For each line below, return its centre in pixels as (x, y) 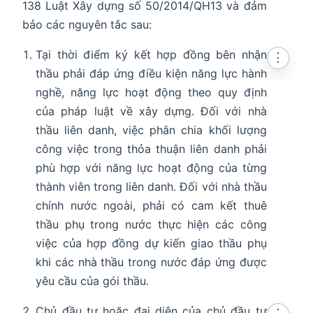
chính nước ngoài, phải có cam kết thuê (151, 206)
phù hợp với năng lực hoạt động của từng (151, 168)
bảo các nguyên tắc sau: (87, 25)
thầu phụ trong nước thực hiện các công (151, 225)
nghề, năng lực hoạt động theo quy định (151, 93)
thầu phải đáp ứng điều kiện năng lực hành (151, 74)
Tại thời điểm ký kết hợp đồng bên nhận (151, 55)
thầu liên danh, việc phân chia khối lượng (151, 130)
